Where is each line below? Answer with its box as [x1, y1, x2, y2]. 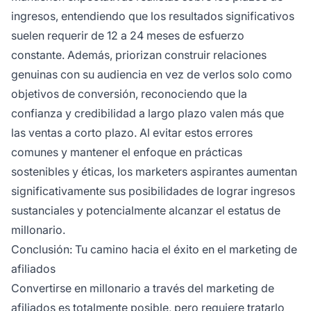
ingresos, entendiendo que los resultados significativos [11, 9, 294, 24]
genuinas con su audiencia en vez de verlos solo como [11, 67, 292, 82]
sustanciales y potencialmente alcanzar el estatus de [11, 203, 280, 218]
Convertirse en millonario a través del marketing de [11, 281, 274, 296]
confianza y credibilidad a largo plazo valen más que [11, 106, 284, 121]
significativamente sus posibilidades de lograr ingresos [11, 184, 295, 199]
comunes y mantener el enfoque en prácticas [11, 145, 242, 160]
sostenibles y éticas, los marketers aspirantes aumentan [11, 165, 297, 179]
